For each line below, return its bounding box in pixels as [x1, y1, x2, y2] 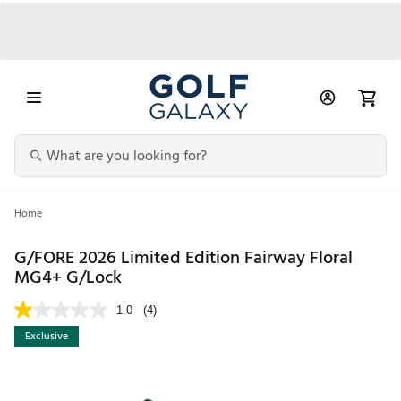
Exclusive [25, 328, 68, 346]
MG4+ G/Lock [14, 262, 122, 292]
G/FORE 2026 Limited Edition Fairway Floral [14, 243, 353, 272]
